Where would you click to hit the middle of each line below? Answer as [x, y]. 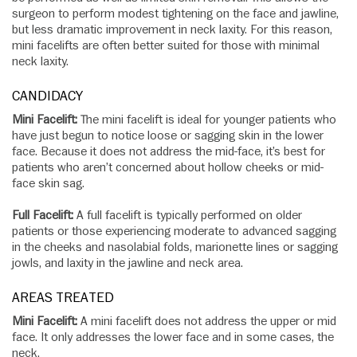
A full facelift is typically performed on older [189, 216]
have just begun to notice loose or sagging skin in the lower [168, 136]
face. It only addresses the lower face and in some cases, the [173, 337]
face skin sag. [48, 184]
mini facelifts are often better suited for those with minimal [166, 46]
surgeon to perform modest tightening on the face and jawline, [175, 14]
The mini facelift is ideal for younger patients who [208, 120]
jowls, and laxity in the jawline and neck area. [127, 263]
